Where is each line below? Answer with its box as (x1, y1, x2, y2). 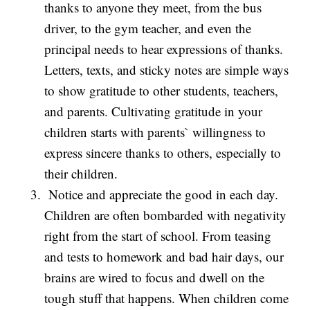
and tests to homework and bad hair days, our (44, 248, 284, 266)
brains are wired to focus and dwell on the (44, 268, 265, 286)
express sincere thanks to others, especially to (44, 144, 282, 162)
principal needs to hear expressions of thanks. (44, 40, 284, 58)
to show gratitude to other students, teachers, (44, 82, 279, 100)
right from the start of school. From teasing (44, 227, 272, 245)
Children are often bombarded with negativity (44, 206, 287, 224)
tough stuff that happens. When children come (44, 289, 289, 307)
